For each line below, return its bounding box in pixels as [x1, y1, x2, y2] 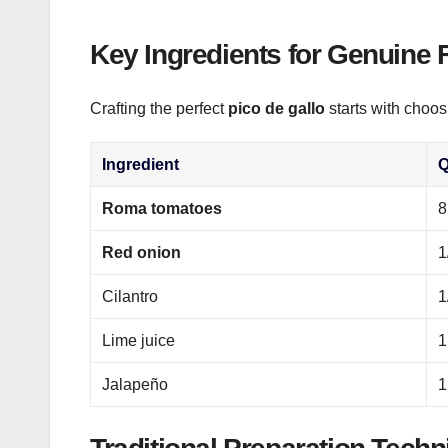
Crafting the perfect [90, 100, 228, 118]
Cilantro [102, 288, 159, 306]
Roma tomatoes [102, 200, 223, 218]
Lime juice [102, 332, 176, 350]
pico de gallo [228, 100, 325, 118]
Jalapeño [102, 376, 169, 394]
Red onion [102, 244, 182, 262]
